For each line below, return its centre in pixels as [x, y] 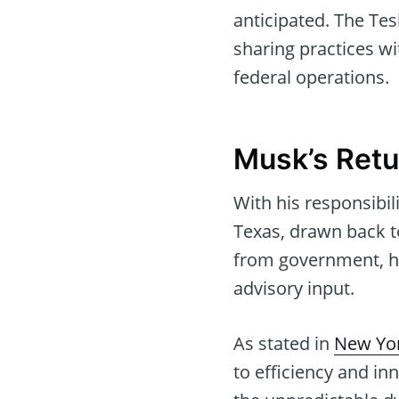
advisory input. [294, 288]
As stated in [284, 343]
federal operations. [311, 77]
